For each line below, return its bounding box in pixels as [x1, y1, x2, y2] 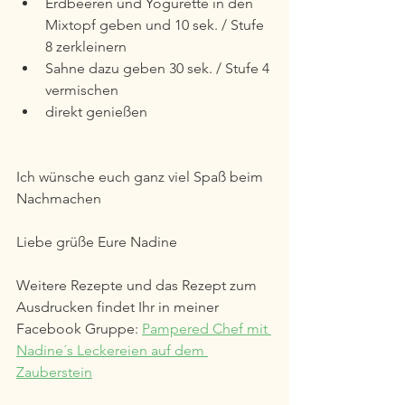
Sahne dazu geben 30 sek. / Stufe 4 [45, 60, 273, 78]
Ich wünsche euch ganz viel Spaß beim [16, 168, 267, 186]
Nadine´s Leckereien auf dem [16, 342, 208, 360]
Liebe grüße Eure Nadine [16, 233, 181, 251]
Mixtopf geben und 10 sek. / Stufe [45, 16, 268, 34]
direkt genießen [45, 103, 147, 121]
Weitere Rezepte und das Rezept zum [16, 277, 260, 295]
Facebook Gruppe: [16, 320, 142, 338]
